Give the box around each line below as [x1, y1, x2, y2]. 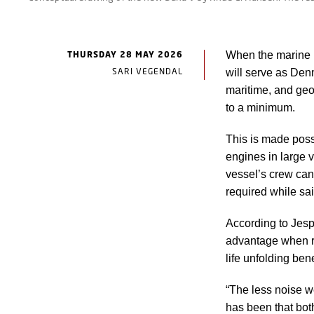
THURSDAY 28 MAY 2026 [67, 48, 183, 60]
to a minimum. [226, 101, 295, 114]
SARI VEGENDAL [112, 65, 183, 76]
